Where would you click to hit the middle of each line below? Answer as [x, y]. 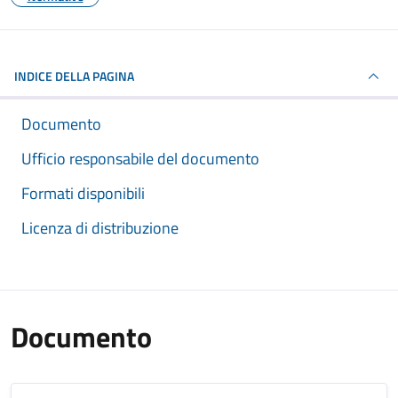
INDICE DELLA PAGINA [74, 76]
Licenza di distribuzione [100, 228]
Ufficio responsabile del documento [140, 159]
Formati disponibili [83, 193]
